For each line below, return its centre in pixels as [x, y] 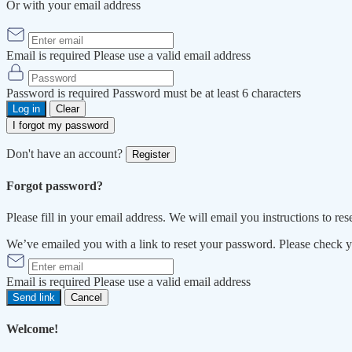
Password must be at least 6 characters [207, 93]
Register [151, 155]
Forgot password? [55, 186]
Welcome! [32, 328]
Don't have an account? [66, 154]
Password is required [58, 93]
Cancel [86, 297]
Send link [34, 297]
